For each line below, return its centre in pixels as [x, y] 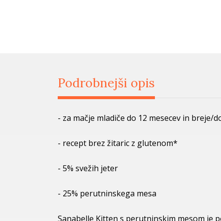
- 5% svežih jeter [88, 168]
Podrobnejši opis [106, 83]
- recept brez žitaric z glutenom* [118, 143]
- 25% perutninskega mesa [107, 193]
